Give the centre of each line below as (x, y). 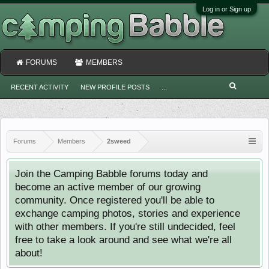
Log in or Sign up (227, 9)
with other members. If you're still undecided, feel (125, 226)
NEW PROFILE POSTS (115, 87)
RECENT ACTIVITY (40, 87)
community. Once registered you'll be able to (115, 200)
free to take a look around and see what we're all (123, 240)
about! (29, 253)
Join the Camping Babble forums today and (111, 174)
